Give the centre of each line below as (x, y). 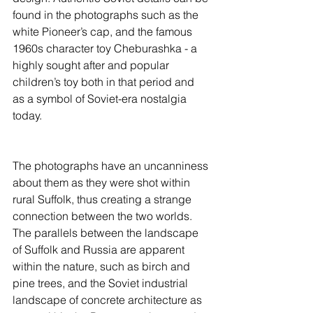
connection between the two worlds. (104, 216)
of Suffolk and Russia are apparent (100, 249)
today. (27, 115)
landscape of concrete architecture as (109, 300)
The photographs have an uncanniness (112, 166)
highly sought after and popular (92, 65)
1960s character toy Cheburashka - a (106, 48)
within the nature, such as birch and (103, 266)
